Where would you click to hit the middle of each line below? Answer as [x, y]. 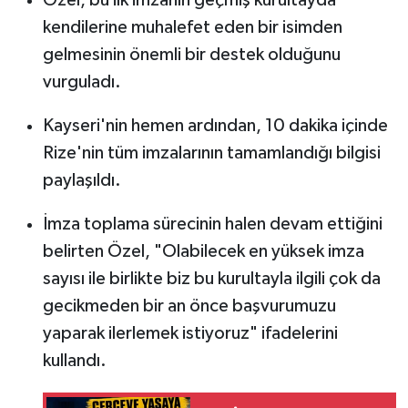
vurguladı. [82, 82]
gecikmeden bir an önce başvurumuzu [189, 306]
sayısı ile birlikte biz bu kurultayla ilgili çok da [211, 279]
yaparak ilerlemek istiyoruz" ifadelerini [190, 334]
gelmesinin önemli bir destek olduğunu [191, 55]
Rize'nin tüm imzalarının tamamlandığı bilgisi [211, 153]
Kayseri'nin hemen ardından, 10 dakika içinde [215, 126]
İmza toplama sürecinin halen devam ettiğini [212, 224]
